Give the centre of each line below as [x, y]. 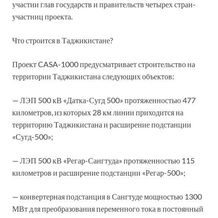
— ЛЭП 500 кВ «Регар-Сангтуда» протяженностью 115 [103, 160]
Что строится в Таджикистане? [63, 40]
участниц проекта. [42, 16]
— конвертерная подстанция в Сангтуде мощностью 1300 [107, 196]
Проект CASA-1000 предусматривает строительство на [104, 64]
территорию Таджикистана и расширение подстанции [102, 124]
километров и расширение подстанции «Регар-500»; [99, 172]
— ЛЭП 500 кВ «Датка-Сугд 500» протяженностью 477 [104, 100]
